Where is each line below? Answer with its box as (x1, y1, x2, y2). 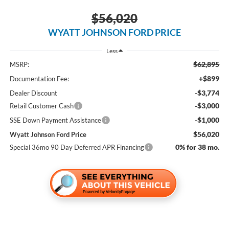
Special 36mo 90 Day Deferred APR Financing (9, 143, 144, 151)
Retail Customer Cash (9, 101, 74, 110)
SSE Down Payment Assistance (9, 116, 101, 124)
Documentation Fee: (9, 74, 69, 83)
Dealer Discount (9, 88, 57, 97)
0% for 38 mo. (175, 142, 220, 151)
